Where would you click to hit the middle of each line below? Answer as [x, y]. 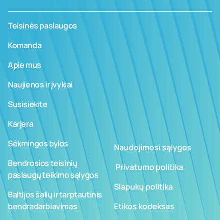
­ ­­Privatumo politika [149, 167]
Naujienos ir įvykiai [40, 84]
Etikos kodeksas [144, 206]
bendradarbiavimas [43, 206]
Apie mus [25, 65]
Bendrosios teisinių [43, 163]
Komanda [25, 45]
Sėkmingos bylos [38, 143]
